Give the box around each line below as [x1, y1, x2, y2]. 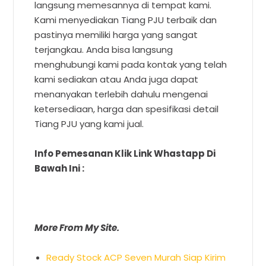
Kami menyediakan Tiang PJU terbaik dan [34, 13, 217, 26]
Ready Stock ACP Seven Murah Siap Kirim [46, 251, 226, 264]
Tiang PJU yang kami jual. [34, 117, 144, 130]
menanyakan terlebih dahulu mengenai [34, 87, 208, 100]
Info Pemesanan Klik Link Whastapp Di [34, 147, 216, 160]
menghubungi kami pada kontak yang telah [34, 58, 227, 71]
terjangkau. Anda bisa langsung [34, 43, 173, 56]
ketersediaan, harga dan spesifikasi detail [34, 102, 219, 115]
